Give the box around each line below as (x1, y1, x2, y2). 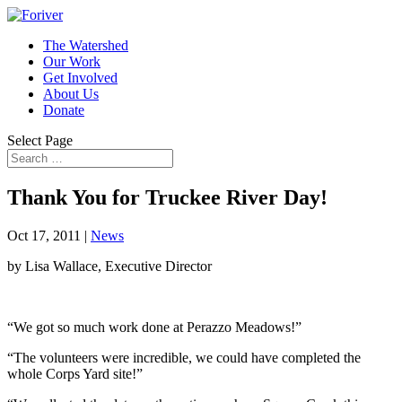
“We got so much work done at (7, 319, 187, 335)
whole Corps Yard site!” (7, 365, 143, 381)
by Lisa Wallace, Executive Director (7, 258, 212, 274)
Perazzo (187, 319, 232, 335)
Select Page (7, 133, 73, 148)
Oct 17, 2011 (7, 227, 81, 243)
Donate (43, 102, 84, 118)
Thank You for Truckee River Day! (7, 185, 328, 209)
